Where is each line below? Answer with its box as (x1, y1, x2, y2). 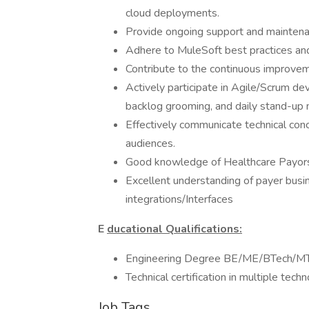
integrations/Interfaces (126, 192, 233, 207)
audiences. (126, 136, 175, 151)
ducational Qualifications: (107, 221, 242, 237)
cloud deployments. (126, 6, 219, 21)
